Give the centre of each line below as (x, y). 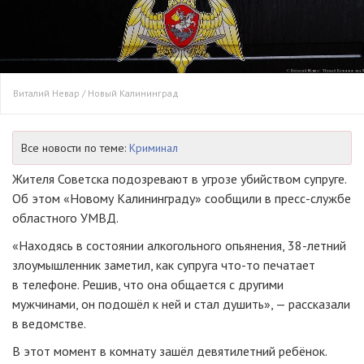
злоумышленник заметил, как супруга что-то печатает (164, 265)
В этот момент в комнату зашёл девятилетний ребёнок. (169, 351)
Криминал (154, 148)
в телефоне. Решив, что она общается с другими (148, 285)
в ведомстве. (49, 324)
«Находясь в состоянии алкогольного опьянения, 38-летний (179, 246)
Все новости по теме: (75, 148)
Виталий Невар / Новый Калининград (96, 93)
